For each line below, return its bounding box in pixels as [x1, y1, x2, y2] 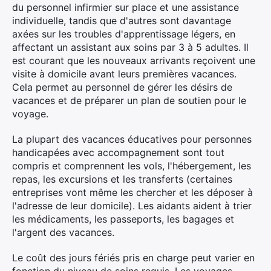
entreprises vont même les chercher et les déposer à [12, 186, 253, 198]
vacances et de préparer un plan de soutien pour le [12, 94, 246, 106]
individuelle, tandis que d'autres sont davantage [12, 15, 231, 27]
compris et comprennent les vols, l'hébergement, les [12, 160, 251, 172]
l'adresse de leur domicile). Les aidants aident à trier [12, 200, 252, 212]
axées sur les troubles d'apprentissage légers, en [12, 28, 235, 40]
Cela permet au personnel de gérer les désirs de [12, 81, 232, 93]
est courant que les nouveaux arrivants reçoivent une [12, 54, 255, 67]
